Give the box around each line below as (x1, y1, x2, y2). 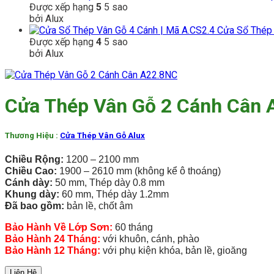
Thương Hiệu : (5, 130, 60, 140)
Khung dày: (5, 189, 59, 200)
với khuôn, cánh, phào (100, 234, 199, 245)
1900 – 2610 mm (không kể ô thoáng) (57, 166, 221, 177)
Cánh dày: (5, 177, 53, 188)
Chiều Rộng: (5, 154, 64, 165)
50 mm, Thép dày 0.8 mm (53, 177, 165, 188)
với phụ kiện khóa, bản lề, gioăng (100, 245, 247, 256)
